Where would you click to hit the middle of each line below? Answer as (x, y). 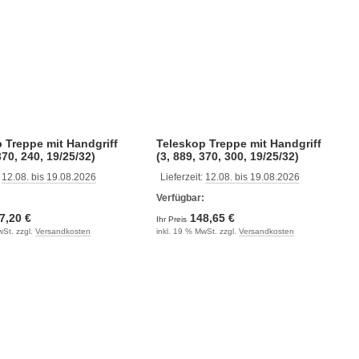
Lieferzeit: (182, 177)
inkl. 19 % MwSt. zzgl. (197, 231)
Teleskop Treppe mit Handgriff (238, 143)
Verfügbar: (180, 198)
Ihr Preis (172, 219)
